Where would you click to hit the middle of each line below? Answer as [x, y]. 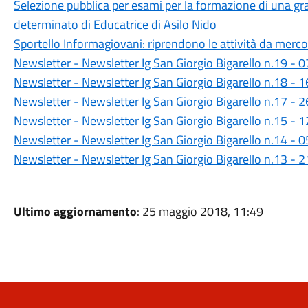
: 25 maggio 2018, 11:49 [200, 211]
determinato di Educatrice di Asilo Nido [115, 24]
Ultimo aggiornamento [75, 211]
